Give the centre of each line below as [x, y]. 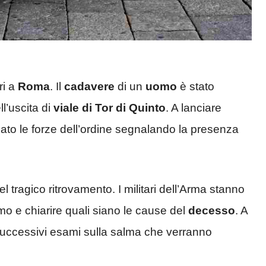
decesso [212, 210]
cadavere [89, 87]
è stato [196, 87]
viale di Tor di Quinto [110, 108]
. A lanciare [194, 108]
